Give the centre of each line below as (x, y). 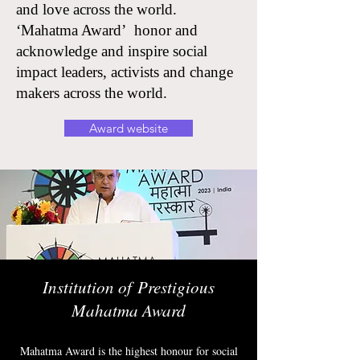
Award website (129, 128)
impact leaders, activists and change (125, 72)
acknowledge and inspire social (112, 51)
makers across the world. (92, 93)
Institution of (90, 287)
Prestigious (176, 287)
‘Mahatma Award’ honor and (107, 30)
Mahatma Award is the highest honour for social (129, 351)
